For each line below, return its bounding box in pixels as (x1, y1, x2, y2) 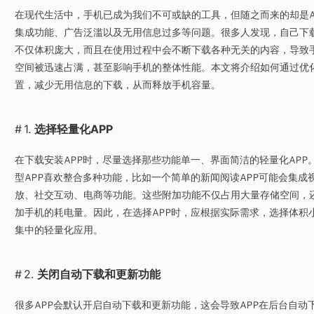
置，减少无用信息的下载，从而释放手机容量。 (14, 78, 221, 91)
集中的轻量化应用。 (14, 223, 103, 236)
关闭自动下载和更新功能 (36, 267, 161, 281)
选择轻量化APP (34, 122, 113, 136)
